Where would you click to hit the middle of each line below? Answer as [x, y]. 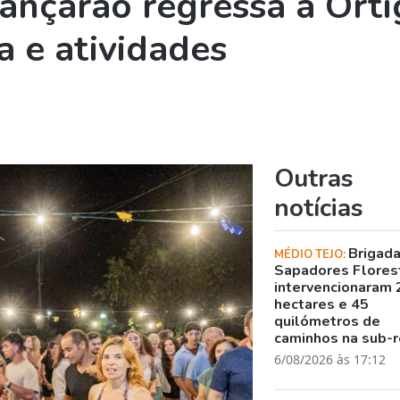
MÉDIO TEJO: [312, 254]
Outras [314, 178]
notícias [319, 208]
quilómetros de [328, 321]
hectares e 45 [322, 304]
